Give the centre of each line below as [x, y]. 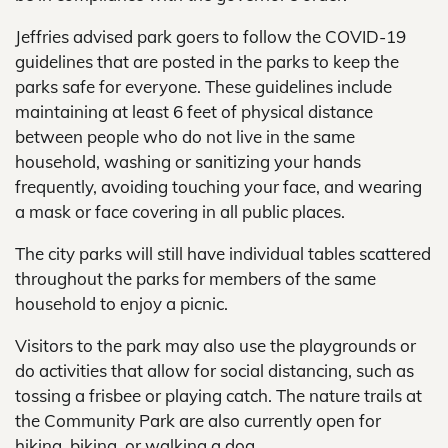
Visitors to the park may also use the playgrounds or [215, 345]
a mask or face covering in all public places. [180, 211]
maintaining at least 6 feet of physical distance [194, 111]
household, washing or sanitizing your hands [188, 161]
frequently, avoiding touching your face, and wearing [218, 186]
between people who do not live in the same [185, 136]
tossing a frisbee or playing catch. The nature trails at [218, 395]
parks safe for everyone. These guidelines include [203, 86]
